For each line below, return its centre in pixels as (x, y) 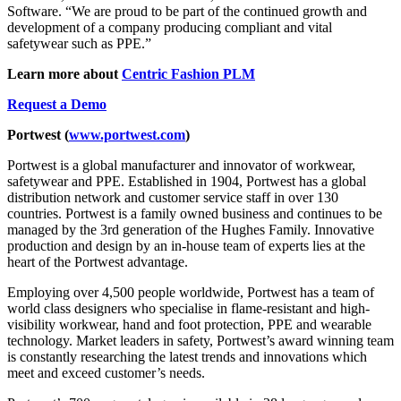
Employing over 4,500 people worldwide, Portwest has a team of (191, 292)
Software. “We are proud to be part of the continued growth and (187, 11)
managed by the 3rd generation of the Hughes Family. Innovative (191, 229)
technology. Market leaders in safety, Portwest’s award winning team (200, 340)
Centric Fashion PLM (188, 73)
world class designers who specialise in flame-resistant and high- (188, 308)
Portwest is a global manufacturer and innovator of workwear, (181, 165)
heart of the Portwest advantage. (98, 261)
